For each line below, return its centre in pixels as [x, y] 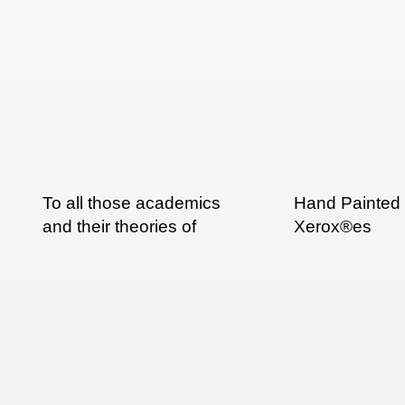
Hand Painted [348, 203]
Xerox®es [333, 227]
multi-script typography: [133, 250]
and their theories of [120, 227]
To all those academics [132, 203]
